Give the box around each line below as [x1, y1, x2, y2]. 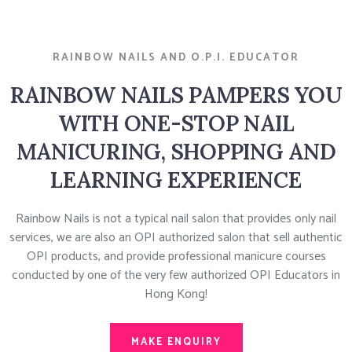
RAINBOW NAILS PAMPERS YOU [9, 81, 343, 109]
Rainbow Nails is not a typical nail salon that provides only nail [16, 208, 336, 229]
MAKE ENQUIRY [130, 334, 222, 350]
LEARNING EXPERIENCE [50, 166, 302, 194]
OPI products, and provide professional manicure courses [26, 246, 326, 267]
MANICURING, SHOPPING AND [16, 137, 336, 166]
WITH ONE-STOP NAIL [57, 109, 295, 137]
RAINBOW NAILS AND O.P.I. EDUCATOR [53, 49, 299, 66]
